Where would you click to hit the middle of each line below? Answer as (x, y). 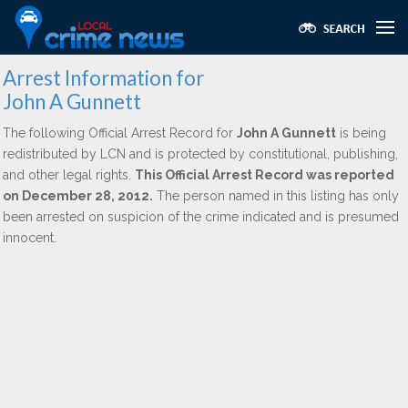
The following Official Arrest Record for (120, 133)
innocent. (30, 238)
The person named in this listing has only (276, 196)
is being (361, 133)
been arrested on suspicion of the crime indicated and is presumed (201, 217)
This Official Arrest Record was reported (265, 175)
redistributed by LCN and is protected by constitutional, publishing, (200, 154)
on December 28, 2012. (78, 196)
